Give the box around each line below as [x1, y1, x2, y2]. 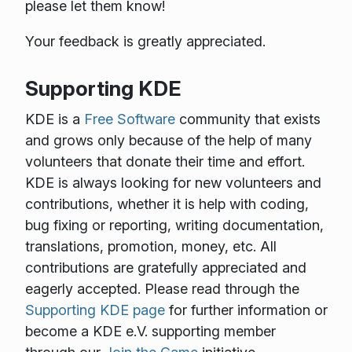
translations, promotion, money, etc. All [24, 238, 277, 255]
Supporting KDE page [24, 302, 165, 319]
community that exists [174, 111, 321, 128]
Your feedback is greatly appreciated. [24, 32, 266, 49]
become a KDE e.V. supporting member [24, 323, 276, 340]
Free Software [83, 111, 175, 128]
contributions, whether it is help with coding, [24, 196, 309, 213]
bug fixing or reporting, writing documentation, [24, 217, 324, 234]
